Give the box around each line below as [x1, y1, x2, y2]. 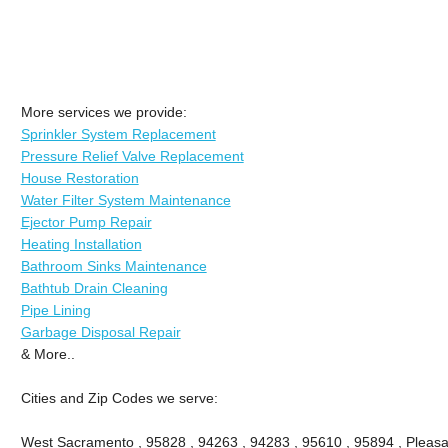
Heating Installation [20, 235, 142, 252]
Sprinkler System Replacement [20, 125, 216, 142]
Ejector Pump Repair [20, 213, 152, 230]
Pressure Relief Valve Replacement [20, 147, 244, 164]
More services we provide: [20, 103, 187, 120]
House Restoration [20, 169, 139, 186]
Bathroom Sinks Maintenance [20, 257, 207, 274]
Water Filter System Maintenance [20, 191, 231, 208]
